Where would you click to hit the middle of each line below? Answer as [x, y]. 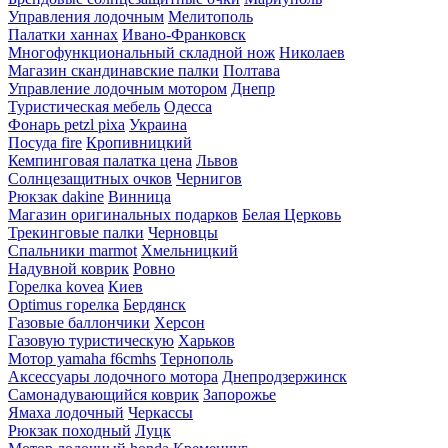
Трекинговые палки [76, 233]
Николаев [312, 53]
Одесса [188, 107]
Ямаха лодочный [66, 413]
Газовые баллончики [79, 323]
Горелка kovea [56, 287]
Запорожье [239, 395]
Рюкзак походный [69, 431]
